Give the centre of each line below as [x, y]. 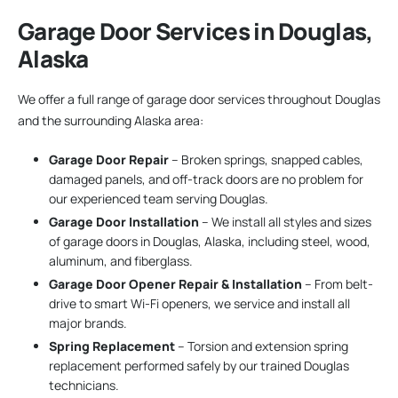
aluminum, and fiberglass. [121, 260]
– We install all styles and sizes [285, 221]
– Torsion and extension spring [262, 346]
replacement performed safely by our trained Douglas [199, 366]
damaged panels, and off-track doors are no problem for [206, 179]
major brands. [88, 323]
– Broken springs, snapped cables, [266, 159]
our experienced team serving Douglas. [159, 198]
